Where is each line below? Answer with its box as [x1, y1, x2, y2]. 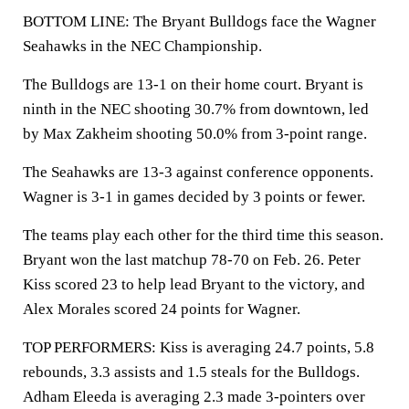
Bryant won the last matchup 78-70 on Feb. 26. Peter [23, 251, 361, 268]
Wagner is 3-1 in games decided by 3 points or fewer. [23, 188, 365, 205]
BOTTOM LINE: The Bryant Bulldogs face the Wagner [23, 13, 376, 30]
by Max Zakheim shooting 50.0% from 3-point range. [23, 125, 367, 142]
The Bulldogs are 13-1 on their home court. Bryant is [23, 76, 363, 93]
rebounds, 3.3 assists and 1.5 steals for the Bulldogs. [23, 363, 360, 381]
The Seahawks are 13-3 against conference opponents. [23, 163, 373, 181]
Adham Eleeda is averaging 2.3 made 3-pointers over [23, 388, 365, 405]
